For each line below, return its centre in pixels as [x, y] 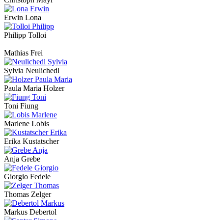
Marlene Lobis [27, 123]
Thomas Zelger [27, 194]
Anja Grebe [22, 159]
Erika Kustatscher [31, 141]
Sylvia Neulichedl [32, 70]
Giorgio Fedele [27, 176]
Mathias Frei [23, 53]
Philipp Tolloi [25, 35]
